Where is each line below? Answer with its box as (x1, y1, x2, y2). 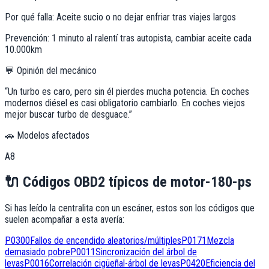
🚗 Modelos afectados (5, 129, 89, 141)
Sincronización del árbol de (95, 246, 197, 258)
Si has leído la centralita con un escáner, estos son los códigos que (5, 202, 255, 214)
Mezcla (207, 235, 234, 247)
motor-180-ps (171, 174, 252, 191)
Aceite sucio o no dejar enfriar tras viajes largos (56, 11, 236, 23)
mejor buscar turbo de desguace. (5, 108, 129, 120)
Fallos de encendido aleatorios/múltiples (30, 235, 181, 247)
